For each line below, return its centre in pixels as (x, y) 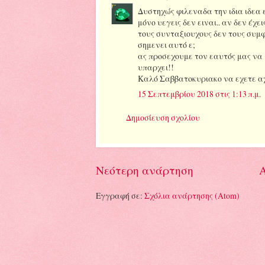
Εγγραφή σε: (120, 195)
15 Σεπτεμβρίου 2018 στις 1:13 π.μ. (199, 93)
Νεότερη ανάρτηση (145, 170)
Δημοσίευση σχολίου (163, 117)
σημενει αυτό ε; (167, 45)
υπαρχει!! (156, 67)
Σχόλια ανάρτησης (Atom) (192, 195)
